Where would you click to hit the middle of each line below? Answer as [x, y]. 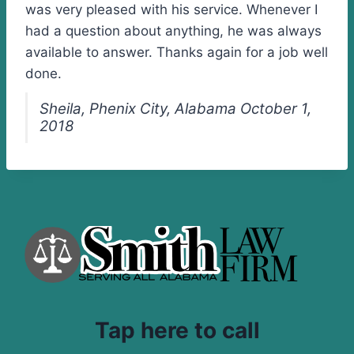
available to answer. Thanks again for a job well [177, 52]
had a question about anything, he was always [173, 31]
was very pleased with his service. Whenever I [171, 9]
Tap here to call [177, 330]
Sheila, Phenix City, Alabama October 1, [175, 109]
